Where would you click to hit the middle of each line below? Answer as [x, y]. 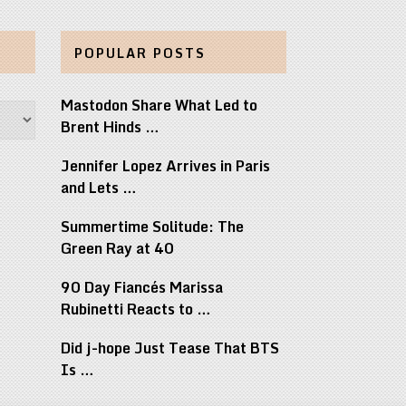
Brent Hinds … [110, 127]
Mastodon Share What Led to [159, 106]
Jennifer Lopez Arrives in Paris [165, 166]
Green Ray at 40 [119, 249]
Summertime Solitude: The [152, 227]
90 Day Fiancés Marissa [141, 288]
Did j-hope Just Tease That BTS [169, 348]
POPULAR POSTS [140, 53]
